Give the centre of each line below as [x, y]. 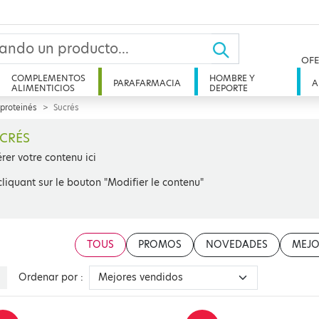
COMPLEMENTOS [48, 78]
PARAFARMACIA [147, 83]
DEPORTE [229, 88]
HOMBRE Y [232, 78]
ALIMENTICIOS [43, 88]
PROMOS [160, 245]
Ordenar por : [51, 277]
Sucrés [66, 108]
